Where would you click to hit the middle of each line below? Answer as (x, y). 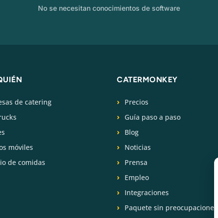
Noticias (138, 147)
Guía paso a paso (153, 117)
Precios (136, 102)
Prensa (136, 162)
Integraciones (147, 192)
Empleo (137, 177)
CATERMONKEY (147, 79)
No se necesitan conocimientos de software (109, 8)
